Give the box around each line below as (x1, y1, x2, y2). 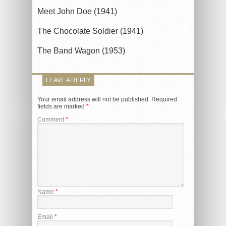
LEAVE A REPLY (46, 76, 91, 84)
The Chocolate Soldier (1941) (37, 26, 143, 35)
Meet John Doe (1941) (37, 7, 117, 16)
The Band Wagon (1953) (37, 46, 125, 55)
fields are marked (37, 102, 86, 110)
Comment (37, 116, 66, 123)
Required (151, 95, 177, 103)
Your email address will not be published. (37, 95, 150, 103)
